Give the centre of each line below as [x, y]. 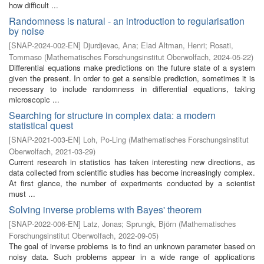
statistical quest [41, 125]
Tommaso [25, 57]
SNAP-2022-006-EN [45, 224]
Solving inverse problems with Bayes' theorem [105, 209]
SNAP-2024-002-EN [45, 45]
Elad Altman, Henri [173, 45]
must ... [22, 194]
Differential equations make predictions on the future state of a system [132, 67]
